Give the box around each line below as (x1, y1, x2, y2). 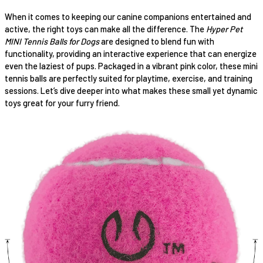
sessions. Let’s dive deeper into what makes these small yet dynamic (5, 85, 258, 96)
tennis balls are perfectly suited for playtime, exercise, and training (5, 72, 252, 83)
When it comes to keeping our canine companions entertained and (5, 11, 251, 22)
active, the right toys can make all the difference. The (5, 23, 206, 34)
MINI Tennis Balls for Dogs (5, 35, 99, 46)
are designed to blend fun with (99, 35, 214, 46)
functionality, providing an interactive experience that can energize (5, 48, 257, 59)
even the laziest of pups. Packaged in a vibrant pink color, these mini (5, 60, 258, 71)
